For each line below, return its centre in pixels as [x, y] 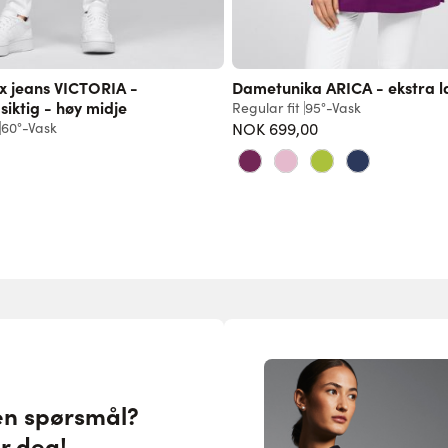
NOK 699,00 [275, 128]
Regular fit [266, 107]
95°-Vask [333, 107]
